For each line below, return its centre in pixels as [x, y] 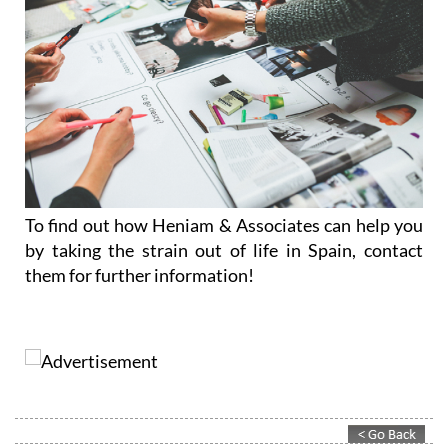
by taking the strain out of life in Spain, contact [224, 249]
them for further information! [139, 274]
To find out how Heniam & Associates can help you [224, 224]
